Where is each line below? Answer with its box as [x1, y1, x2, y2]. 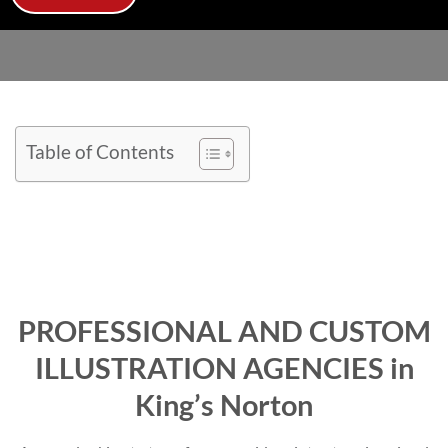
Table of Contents [26, 140, 174, 164]
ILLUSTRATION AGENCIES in [34, 351, 414, 386]
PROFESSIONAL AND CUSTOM [17, 314, 431, 349]
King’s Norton [135, 388, 313, 423]
